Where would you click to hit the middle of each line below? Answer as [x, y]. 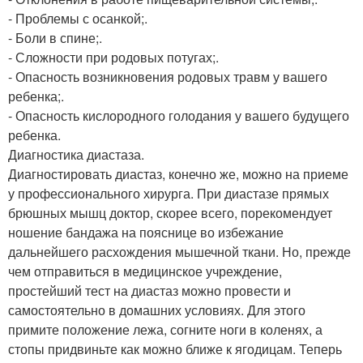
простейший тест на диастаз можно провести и [149, 290]
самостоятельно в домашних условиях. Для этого [157, 310]
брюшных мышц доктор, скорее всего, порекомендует [170, 213]
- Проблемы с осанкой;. [78, 18]
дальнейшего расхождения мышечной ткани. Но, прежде [179, 252]
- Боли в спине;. [55, 38]
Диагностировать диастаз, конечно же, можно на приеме [178, 174]
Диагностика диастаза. [76, 154]
